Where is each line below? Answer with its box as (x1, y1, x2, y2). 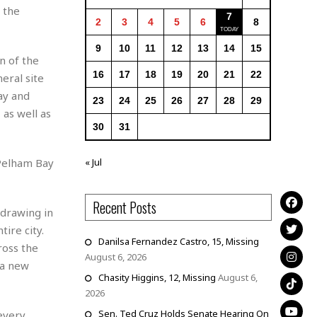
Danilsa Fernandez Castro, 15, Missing (98, 234, 259, 248)
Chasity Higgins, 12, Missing (98, 270, 216, 284)
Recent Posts (92, 196, 156, 218)
